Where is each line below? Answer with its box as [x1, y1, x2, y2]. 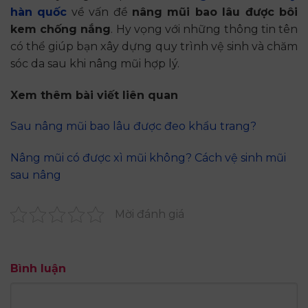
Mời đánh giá [115, 208, 184, 221]
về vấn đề [67, 5, 133, 19]
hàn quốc [10, 5, 67, 19]
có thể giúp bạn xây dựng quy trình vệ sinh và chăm [10, 39, 298, 53]
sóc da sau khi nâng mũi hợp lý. [10, 56, 179, 70]
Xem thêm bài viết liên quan [10, 88, 178, 102]
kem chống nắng [10, 22, 111, 36]
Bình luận [10, 262, 66, 276]
